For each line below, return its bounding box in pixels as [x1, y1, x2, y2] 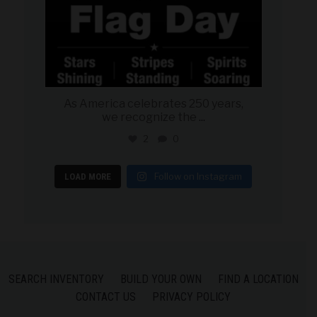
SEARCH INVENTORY [8, 272, 104, 287]
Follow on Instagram [154, 171, 242, 183]
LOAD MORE [64, 171, 111, 183]
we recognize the [101, 110, 197, 125]
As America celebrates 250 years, [63, 97, 243, 111]
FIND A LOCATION [217, 272, 299, 287]
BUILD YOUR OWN [120, 272, 202, 287]
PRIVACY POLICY [152, 290, 231, 304]
